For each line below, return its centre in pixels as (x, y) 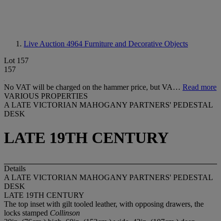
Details (15, 168)
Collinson (65, 213)
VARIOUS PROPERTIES (46, 96)
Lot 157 (16, 60)
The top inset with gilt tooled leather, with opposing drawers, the (104, 204)
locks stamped (27, 213)
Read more (200, 87)
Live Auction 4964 (54, 44)
